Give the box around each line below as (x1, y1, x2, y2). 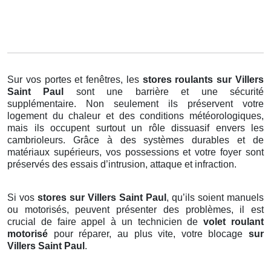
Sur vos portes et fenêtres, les (7, 74, 143, 85)
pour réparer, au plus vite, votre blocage (48, 229, 249, 240)
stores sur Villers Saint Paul (38, 192, 166, 203)
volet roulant (203, 217, 264, 227)
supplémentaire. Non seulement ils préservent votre (7, 99, 264, 109)
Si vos (7, 192, 38, 203)
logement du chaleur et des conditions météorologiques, (7, 111, 264, 122)
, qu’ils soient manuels (166, 192, 264, 203)
